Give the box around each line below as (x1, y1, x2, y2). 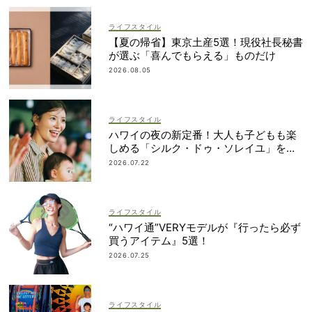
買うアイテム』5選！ (109, 233, 209, 247)
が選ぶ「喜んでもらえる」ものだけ (109, 48, 276, 62)
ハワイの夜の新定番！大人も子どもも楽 (109, 127, 297, 141)
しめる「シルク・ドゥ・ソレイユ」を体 (109, 141, 297, 155)
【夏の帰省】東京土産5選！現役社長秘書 (109, 35, 303, 49)
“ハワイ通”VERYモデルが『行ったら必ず (109, 220, 301, 234)
